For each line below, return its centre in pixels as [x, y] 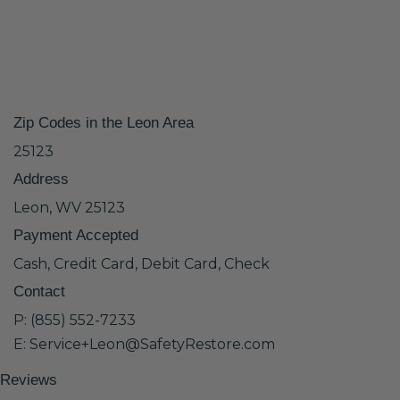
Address [41, 179]
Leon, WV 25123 [69, 208]
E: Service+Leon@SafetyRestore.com [144, 344]
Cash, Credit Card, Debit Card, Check [142, 264]
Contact [39, 292]
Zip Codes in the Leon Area [104, 123]
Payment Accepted [76, 235]
